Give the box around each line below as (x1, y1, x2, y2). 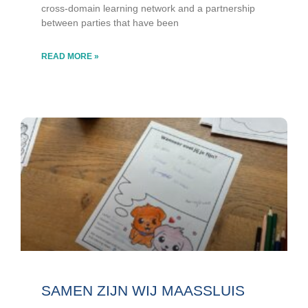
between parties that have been (41, 17, 179, 29)
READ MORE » (41, 52, 99, 62)
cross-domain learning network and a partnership (41, 3, 255, 14)
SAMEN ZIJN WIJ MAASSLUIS (41, 283, 245, 299)
